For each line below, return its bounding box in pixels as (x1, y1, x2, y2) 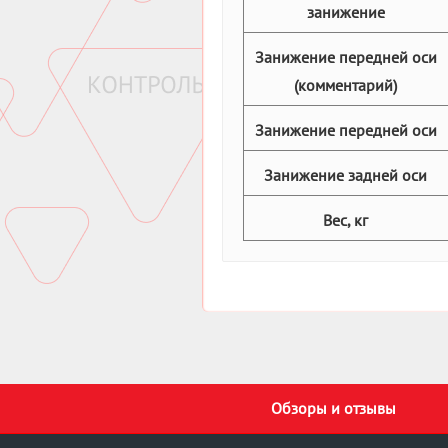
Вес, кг (323, 209, 368, 230)
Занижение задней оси (264, 164, 427, 185)
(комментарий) (294, 74, 397, 95)
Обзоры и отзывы (270, 398, 396, 418)
